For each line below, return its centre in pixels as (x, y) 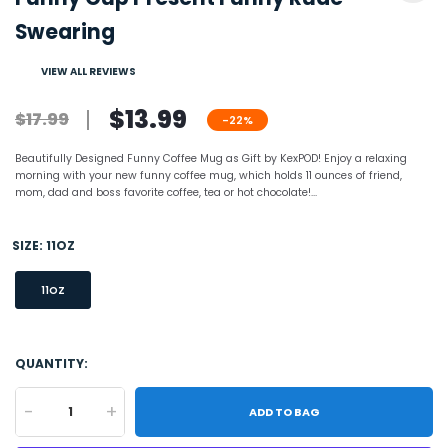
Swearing (65, 31)
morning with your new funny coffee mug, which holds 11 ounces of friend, (208, 175)
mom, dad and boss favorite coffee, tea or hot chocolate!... (166, 192)
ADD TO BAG (284, 411)
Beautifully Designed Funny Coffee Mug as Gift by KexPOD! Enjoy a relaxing (211, 158)
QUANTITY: (51, 363)
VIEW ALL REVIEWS (89, 71)
